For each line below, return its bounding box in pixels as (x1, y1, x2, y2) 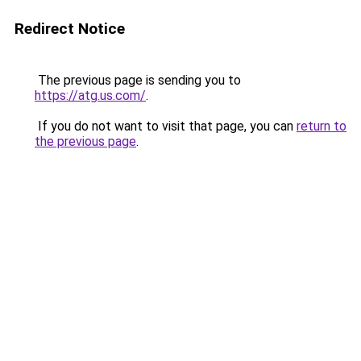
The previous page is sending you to (35, 73, 241, 88)
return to (297, 118, 346, 134)
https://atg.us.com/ (35, 88, 146, 103)
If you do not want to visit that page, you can (35, 118, 297, 134)
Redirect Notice (15, 19, 125, 38)
